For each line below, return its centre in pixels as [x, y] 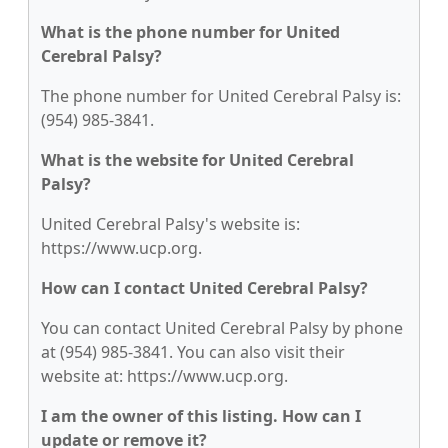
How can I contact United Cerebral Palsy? [204, 288]
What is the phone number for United [190, 32]
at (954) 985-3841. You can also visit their [193, 352]
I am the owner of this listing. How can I [201, 416]
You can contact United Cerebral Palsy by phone [222, 328]
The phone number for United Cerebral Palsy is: [221, 96]
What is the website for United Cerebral [197, 160]
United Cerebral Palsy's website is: [170, 224]
